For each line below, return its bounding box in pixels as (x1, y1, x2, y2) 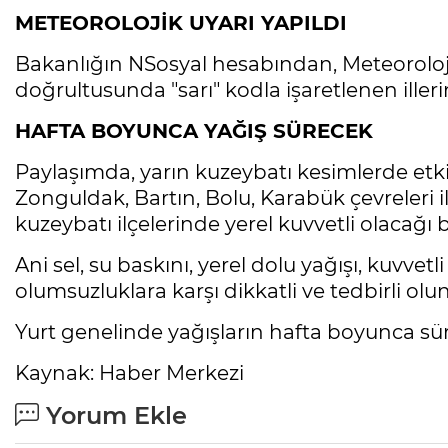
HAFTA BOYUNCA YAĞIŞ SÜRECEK (15, 118, 373, 143)
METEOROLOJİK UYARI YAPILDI (15, 10, 347, 35)
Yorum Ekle (39, 400, 187, 430)
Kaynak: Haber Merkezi (15, 360, 244, 385)
